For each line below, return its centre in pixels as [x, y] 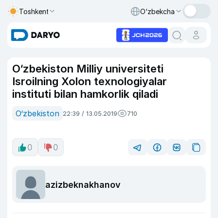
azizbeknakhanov [83, 184]
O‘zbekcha [157, 11]
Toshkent [34, 11]
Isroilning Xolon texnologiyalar [90, 81]
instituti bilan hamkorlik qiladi [85, 94]
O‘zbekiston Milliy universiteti [88, 69]
